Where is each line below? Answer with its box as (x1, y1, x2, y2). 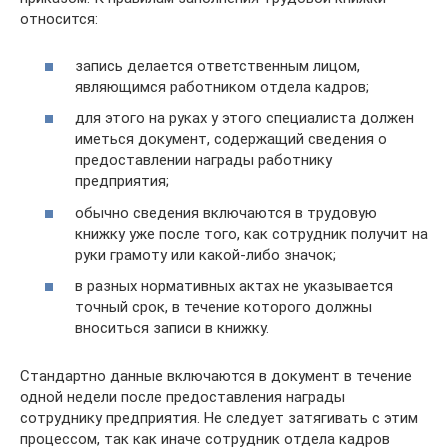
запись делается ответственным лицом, (75, 56, 360, 75)
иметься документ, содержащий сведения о (75, 130, 387, 148)
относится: (20, 10, 98, 28)
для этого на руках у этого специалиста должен (75, 109, 414, 127)
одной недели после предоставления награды (20, 388, 345, 406)
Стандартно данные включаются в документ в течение (20, 367, 412, 385)
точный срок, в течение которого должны (75, 298, 372, 316)
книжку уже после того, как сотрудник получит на (75, 224, 428, 243)
